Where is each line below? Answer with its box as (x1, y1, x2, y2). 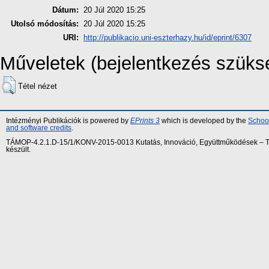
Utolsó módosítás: (11, 19, 79, 29)
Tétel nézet (18, 82, 57, 91)
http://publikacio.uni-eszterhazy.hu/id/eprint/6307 (83, 33, 252, 43)
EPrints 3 (130, 117, 160, 125)
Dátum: (52, 5, 79, 15)
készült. (6, 145, 31, 153)
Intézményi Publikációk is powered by (6, 117, 130, 125)
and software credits (6, 124, 71, 132)
